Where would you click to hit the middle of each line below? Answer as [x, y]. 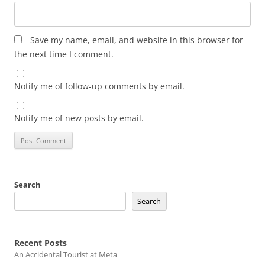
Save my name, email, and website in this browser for [137, 40]
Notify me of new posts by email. [79, 118]
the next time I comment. [64, 54]
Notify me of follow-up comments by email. [99, 86]
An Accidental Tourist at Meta [66, 254]
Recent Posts [41, 243]
